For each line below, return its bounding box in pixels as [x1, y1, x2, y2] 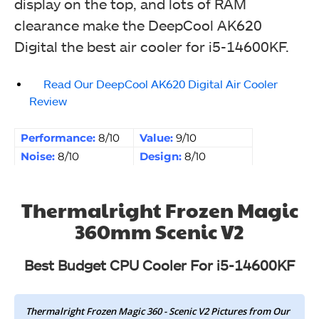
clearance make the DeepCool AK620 [14, 16, 262, 33]
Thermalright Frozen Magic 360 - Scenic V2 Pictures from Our [26, 305, 290, 318]
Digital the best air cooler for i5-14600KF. [14, 38, 289, 55]
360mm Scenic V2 [75, 217, 244, 245]
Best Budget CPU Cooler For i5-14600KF [24, 256, 295, 273]
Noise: [21, 150, 58, 163]
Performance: [21, 131, 98, 145]
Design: [140, 150, 184, 163]
